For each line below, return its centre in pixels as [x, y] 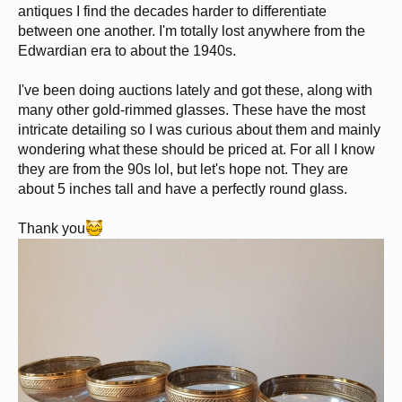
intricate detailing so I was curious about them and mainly [199, 130]
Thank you [52, 228]
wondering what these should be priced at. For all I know [197, 149]
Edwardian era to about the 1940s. [127, 51]
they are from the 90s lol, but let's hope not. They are [183, 169]
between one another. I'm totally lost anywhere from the [192, 31]
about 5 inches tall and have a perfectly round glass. [183, 189]
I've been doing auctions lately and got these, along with [195, 90]
